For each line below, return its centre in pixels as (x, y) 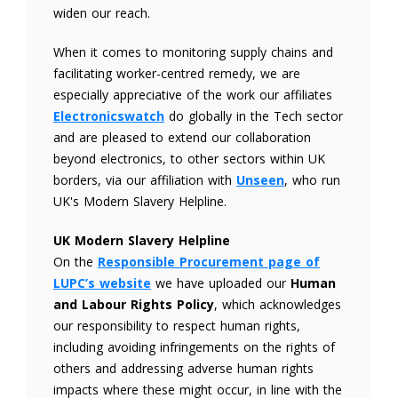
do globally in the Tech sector (254, 116)
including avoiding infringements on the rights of (194, 347)
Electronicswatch (109, 116)
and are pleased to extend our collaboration (182, 137)
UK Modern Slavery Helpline (142, 240)
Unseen (260, 180)
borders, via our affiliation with (145, 180)
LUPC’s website (102, 283)
